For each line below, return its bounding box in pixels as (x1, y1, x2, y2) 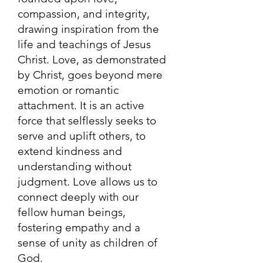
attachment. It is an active (18, 99, 144, 112)
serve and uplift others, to (18, 129, 146, 143)
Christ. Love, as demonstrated (18, 53, 166, 66)
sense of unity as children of (18, 236, 157, 249)
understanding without (18, 160, 131, 173)
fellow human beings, (18, 205, 126, 219)
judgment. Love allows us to (18, 175, 157, 188)
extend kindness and (18, 144, 122, 158)
